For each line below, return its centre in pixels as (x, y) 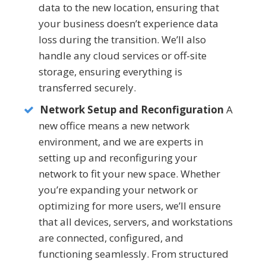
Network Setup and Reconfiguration (132, 110)
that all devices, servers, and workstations (136, 222)
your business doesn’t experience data (129, 24)
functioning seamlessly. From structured (134, 254)
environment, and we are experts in (121, 142)
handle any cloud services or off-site (123, 56)
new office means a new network (114, 126)
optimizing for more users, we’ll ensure (130, 206)
